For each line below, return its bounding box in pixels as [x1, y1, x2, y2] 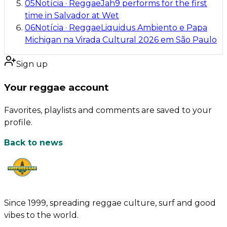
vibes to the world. [4, 210, 79, 220]
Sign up [16, 59, 48, 69]
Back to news [4, 137, 63, 147]
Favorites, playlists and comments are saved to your [4, 105, 212, 115]
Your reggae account [4, 81, 109, 93]
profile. [4, 117, 32, 127]
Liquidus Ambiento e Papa [101, 23, 207, 33]
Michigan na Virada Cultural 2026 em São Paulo [25, 35, 217, 45]
